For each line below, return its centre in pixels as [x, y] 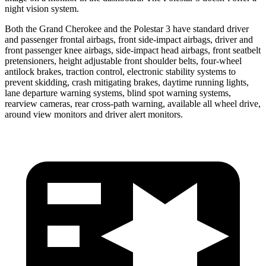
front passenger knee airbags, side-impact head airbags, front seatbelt [133, 50]
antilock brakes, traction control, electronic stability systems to [120, 71]
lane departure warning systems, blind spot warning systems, [118, 93]
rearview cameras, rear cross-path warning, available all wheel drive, [133, 103]
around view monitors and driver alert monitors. [94, 114]
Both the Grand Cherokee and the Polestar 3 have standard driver [127, 28]
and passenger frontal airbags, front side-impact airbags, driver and [129, 39]
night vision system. [42, 8]
